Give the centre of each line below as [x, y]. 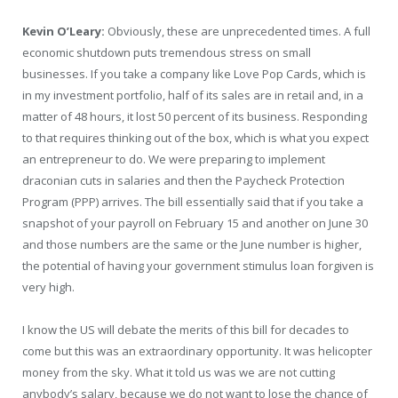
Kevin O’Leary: [64, 32]
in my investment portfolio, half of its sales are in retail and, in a [193, 96]
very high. [48, 287]
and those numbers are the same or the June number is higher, [192, 245]
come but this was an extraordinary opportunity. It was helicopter [197, 351]
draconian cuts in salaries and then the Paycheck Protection [183, 181]
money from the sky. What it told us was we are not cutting [179, 373]
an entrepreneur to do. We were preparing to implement [174, 159]
